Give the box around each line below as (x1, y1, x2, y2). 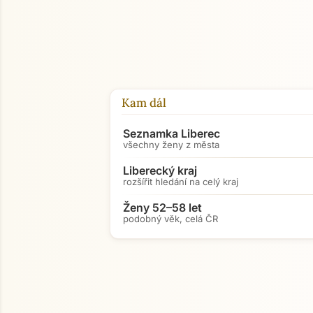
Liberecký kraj (123, 163, 197, 177)
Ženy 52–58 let (123, 201, 202, 214)
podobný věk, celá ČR (123, 213, 218, 224)
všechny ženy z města (123, 139, 219, 150)
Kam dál (122, 95, 166, 110)
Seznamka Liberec (123, 126, 220, 140)
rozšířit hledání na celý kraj (123, 176, 238, 187)
